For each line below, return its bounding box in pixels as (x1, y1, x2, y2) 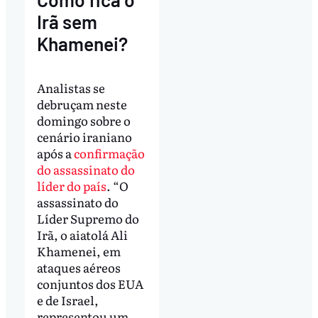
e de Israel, (36, 290, 99, 309)
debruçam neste (36, 94, 127, 113)
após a (36, 143, 74, 162)
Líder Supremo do (36, 209, 139, 227)
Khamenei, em (36, 241, 121, 260)
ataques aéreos (36, 258, 121, 276)
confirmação (73, 143, 145, 162)
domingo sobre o (36, 111, 131, 129)
